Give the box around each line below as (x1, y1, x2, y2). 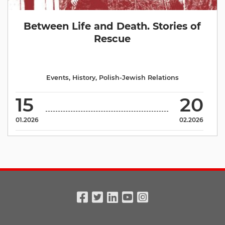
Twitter (96, 204, 141, 219)
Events (46, 74, 69, 81)
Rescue (94, 33, 131, 45)
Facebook (81, 204, 144, 219)
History (72, 74, 95, 81)
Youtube (127, 204, 180, 219)
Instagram (142, 204, 208, 219)
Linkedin (111, 204, 167, 219)
